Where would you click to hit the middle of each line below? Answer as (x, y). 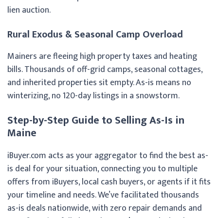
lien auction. (30, 10)
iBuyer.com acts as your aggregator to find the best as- (108, 155)
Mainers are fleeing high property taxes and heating (102, 56)
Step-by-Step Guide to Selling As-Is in (96, 120)
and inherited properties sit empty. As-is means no (99, 82)
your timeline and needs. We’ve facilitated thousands (103, 195)
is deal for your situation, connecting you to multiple (102, 169)
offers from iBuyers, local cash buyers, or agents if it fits (109, 182)
